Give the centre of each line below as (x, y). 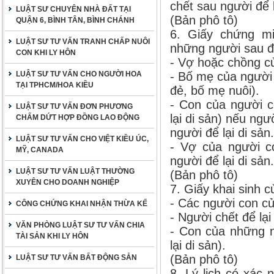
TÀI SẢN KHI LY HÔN (52, 236)
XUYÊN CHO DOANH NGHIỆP (68, 182)
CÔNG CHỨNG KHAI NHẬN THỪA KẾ (82, 204)
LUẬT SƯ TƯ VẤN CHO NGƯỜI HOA (79, 74)
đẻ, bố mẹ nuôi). (215, 91)
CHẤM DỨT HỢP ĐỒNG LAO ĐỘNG (78, 117)
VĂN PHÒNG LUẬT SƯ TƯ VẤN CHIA (80, 225)
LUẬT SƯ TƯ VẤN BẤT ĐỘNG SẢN (76, 257)
